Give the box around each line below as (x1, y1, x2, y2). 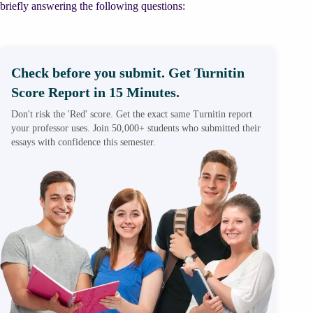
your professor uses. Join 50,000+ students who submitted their (11, 123, 261, 133)
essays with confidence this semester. (11, 137, 156, 147)
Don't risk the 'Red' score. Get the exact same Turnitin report (11, 109, 252, 119)
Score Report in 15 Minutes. (11, 85, 180, 100)
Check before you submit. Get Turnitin (11, 65, 245, 80)
